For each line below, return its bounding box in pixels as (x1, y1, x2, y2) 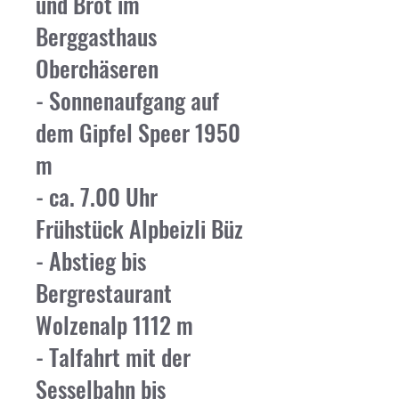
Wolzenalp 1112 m (36, 307, 193, 342)
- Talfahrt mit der (36, 339, 191, 374)
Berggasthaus (36, 19, 157, 53)
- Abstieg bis (36, 243, 146, 278)
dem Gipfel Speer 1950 (36, 115, 240, 150)
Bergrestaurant (36, 275, 172, 310)
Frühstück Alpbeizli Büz (36, 211, 243, 246)
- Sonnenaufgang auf (36, 83, 219, 118)
